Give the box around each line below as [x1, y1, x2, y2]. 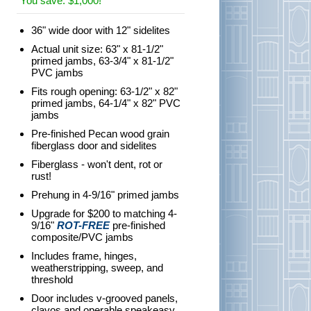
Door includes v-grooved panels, [31, 292, 178, 304]
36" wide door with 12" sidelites [31, 24, 170, 36]
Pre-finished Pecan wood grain [31, 128, 169, 140]
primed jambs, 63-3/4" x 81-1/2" [31, 55, 174, 67]
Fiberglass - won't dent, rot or [31, 158, 162, 170]
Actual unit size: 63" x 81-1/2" [31, 43, 163, 55]
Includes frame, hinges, [31, 250, 137, 262]
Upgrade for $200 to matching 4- [31, 208, 177, 219]
